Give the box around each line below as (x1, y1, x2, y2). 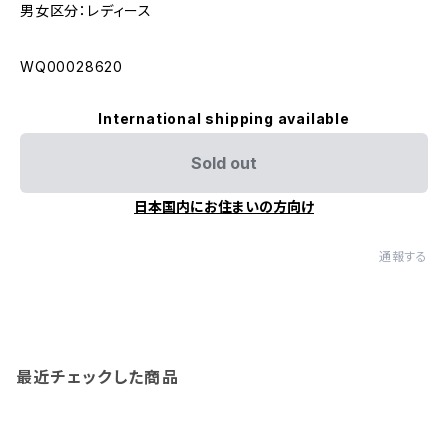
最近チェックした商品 (16, 367, 179, 387)
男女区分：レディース (20, 2, 152, 19)
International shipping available (98, 110, 350, 127)
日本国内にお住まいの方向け (134, 198, 314, 215)
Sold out (191, 153, 257, 173)
